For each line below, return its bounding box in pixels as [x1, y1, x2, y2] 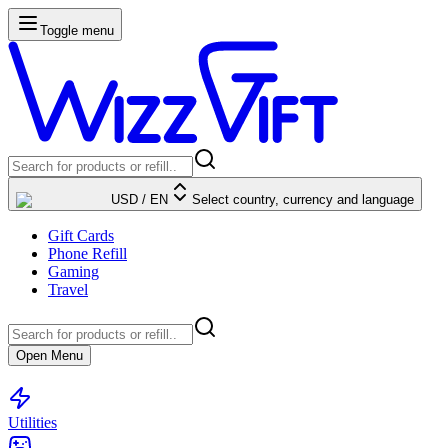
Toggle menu [40, 23, 114, 38]
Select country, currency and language [192, 192, 414, 207]
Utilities [8, 413, 57, 431]
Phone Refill [48, 245, 127, 262]
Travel [48, 281, 88, 298]
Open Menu [16, 348, 83, 363]
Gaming [48, 263, 99, 280]
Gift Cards [48, 227, 114, 244]
